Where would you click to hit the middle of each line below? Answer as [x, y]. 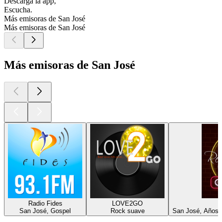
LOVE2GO [127, 203]
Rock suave [127, 211]
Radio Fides [45, 203]
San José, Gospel [45, 211]
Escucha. [18, 10]
